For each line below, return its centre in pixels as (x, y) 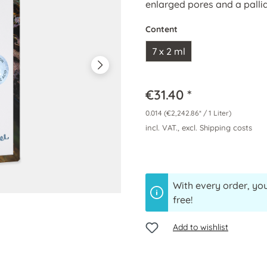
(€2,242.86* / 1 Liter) (198, 113)
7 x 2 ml (169, 51)
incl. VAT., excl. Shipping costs (199, 128)
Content (162, 29)
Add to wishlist (201, 227)
